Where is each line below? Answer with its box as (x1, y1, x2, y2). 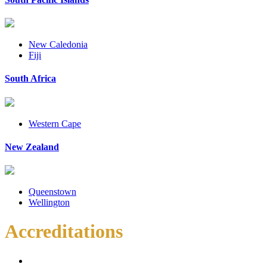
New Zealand (5, 141, 59, 152)
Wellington (29, 197, 70, 208)
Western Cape (29, 118, 81, 129)
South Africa (5, 73, 56, 84)
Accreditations (5, 221, 123, 243)
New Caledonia (29, 39, 88, 49)
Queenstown (29, 187, 76, 197)
